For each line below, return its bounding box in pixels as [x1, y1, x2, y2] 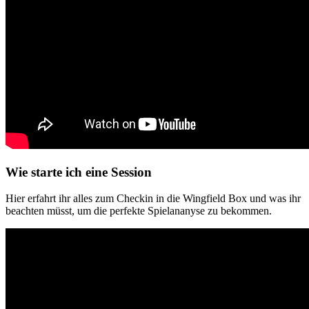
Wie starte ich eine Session [6, 164, 152, 179]
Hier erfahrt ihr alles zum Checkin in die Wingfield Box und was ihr [6, 192, 301, 205]
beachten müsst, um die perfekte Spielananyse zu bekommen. [6, 205, 272, 217]
